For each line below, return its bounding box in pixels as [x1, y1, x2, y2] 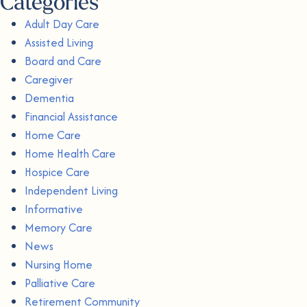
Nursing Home [25, 256, 93, 273]
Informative [25, 200, 83, 217]
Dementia [25, 89, 74, 106]
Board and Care [25, 52, 101, 69]
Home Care [25, 126, 81, 143]
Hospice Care [25, 163, 90, 180]
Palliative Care [25, 274, 95, 291]
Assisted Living [25, 34, 93, 51]
